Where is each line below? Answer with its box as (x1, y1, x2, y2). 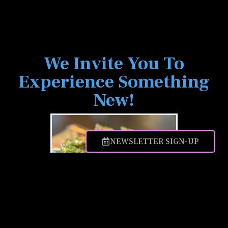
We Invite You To (44, 51, 184, 75)
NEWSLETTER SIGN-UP (110, 136, 199, 147)
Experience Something (18, 70, 210, 94)
